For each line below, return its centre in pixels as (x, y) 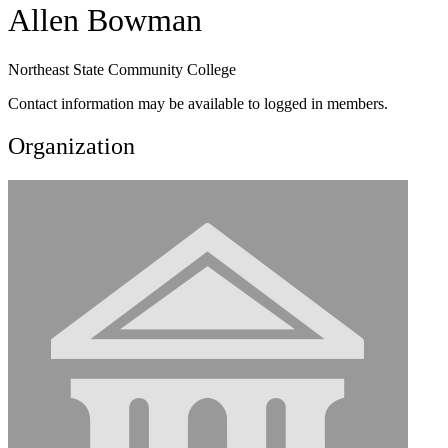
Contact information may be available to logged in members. (198, 103)
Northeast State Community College (122, 69)
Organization (71, 145)
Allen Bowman (105, 20)
